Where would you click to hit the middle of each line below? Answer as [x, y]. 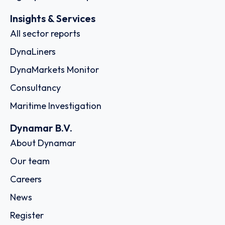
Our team [30, 161]
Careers [26, 179]
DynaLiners [33, 51]
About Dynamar [43, 143]
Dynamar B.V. [41, 128]
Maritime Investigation [56, 105]
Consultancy [35, 87]
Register [27, 215]
